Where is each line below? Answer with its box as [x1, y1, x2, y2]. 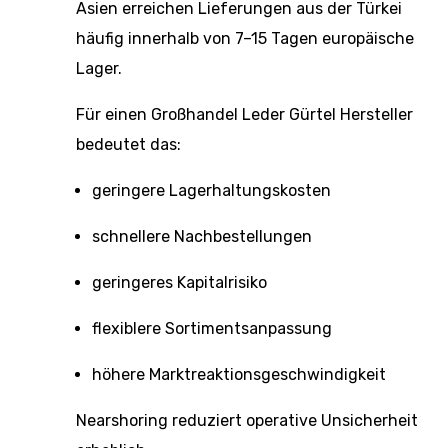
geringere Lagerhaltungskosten [92, 181, 331, 200]
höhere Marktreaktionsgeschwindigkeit [92, 365, 386, 384]
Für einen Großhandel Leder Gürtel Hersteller [76, 105, 413, 124]
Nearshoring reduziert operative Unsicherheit [76, 411, 418, 430]
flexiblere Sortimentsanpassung [92, 319, 332, 338]
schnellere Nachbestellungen [92, 227, 312, 246]
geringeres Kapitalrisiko [92, 273, 267, 292]
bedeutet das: [76, 135, 181, 154]
